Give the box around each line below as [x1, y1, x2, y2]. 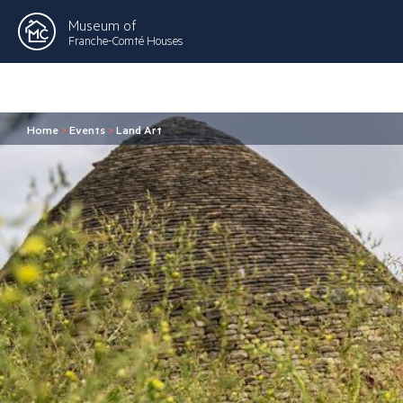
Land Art [116, 122, 162, 137]
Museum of [68, 14, 136, 34]
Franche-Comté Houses [68, 31, 184, 49]
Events [69, 122, 105, 137]
